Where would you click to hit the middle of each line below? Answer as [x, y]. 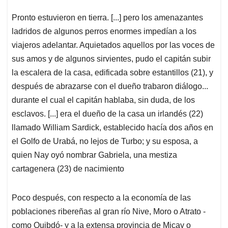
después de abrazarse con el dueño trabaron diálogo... [110, 87]
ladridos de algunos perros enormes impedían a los [104, 32]
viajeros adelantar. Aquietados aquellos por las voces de [113, 45]
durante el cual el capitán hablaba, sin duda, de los [103, 100]
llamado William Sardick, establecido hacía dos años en [112, 128]
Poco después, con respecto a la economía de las [101, 198]
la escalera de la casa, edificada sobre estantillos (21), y [112, 73]
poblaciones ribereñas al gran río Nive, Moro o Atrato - [109, 212]
